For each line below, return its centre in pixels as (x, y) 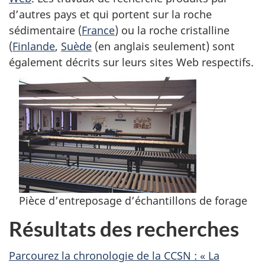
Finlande (34, 46)
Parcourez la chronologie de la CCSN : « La (114, 256)
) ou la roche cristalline (172, 30)
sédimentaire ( (45, 30)
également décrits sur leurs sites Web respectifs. (131, 62)
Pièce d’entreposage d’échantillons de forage (133, 201)
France (98, 30)
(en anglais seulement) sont (163, 46)
